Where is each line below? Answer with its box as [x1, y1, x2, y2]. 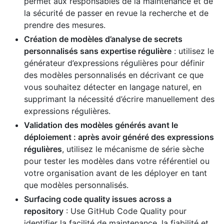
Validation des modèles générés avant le [24, 119, 178, 130]
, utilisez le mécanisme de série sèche [62, 143, 204, 154]
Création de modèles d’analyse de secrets [24, 33, 182, 44]
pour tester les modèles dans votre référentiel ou [24, 155, 209, 166]
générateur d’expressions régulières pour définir [24, 57, 204, 68]
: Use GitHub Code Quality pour [63, 205, 186, 216]
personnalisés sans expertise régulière [24, 45, 171, 56]
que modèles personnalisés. [24, 179, 128, 190]
